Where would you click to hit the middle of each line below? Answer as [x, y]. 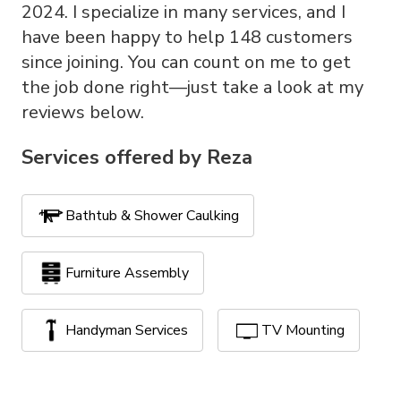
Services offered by [111, 158]
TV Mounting [303, 330]
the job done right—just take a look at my [192, 87]
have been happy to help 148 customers [187, 37]
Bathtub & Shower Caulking [152, 216]
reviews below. [83, 112]
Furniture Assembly [127, 273]
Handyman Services [127, 330]
